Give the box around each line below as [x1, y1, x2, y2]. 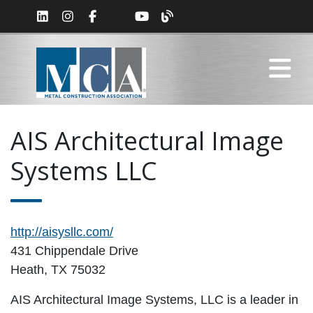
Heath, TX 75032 [10, 263, 105, 277]
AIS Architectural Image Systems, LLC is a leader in [10, 293, 298, 307]
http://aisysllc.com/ [10, 225, 113, 240]
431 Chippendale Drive [10, 244, 138, 259]
